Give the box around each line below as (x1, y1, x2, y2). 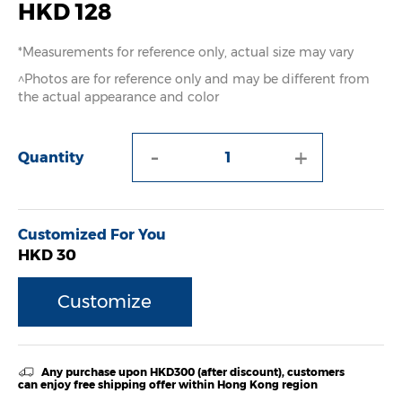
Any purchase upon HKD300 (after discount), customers (38, 365, 345, 380)
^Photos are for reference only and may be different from (18, 71, 370, 88)
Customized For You (18, 226, 166, 244)
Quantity (18, 149, 83, 167)
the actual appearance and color (18, 89, 219, 106)
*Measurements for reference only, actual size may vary (18, 44, 354, 61)
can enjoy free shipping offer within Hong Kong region (18, 378, 318, 392)
